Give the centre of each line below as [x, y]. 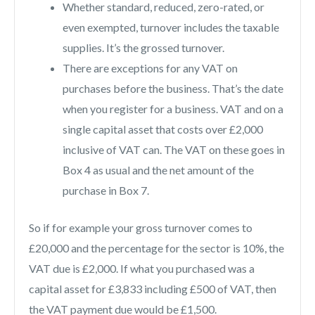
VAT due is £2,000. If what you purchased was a [142, 269]
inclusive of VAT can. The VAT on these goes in [174, 150]
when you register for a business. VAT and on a [173, 109]
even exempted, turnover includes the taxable [171, 27]
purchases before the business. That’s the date [173, 89]
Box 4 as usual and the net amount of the [158, 170]
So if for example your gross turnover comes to [141, 228]
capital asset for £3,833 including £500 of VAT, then [153, 289]
